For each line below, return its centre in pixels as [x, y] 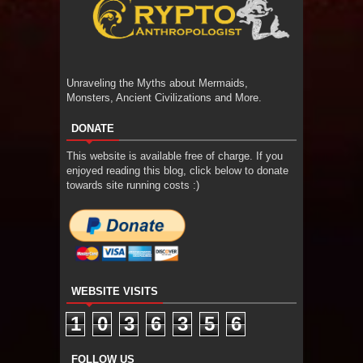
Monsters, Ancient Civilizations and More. [164, 97]
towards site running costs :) [133, 185]
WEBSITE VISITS [115, 291]
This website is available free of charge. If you [175, 156]
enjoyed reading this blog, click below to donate [177, 170]
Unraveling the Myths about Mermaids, [157, 83]
